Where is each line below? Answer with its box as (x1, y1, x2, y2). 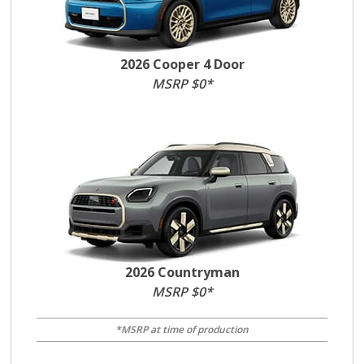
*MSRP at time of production (115, 323, 249, 336)
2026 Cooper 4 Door (119, 55, 245, 73)
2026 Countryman (124, 263, 240, 281)
